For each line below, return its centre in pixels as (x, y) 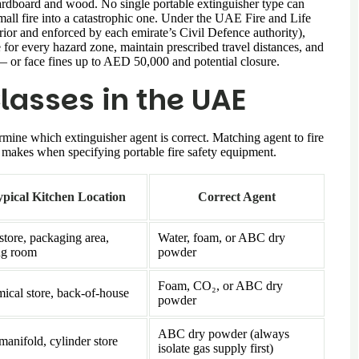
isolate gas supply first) (216, 348)
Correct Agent (237, 196)
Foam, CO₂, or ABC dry (220, 285)
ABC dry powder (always (224, 333)
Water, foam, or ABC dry (222, 237)
